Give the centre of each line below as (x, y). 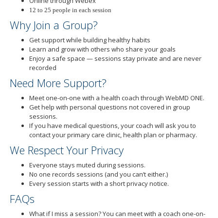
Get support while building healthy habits (90, 40)
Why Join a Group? (54, 25)
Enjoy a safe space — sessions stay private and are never (115, 58)
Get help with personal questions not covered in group (110, 107)
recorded (43, 67)
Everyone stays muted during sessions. (87, 165)
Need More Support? (58, 83)
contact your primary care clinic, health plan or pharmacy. (113, 135)
